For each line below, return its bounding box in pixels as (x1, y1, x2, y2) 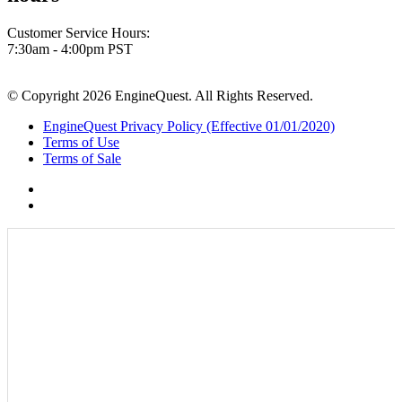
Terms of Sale (43, 150, 121, 166)
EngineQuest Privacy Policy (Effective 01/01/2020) (43, 118, 335, 134)
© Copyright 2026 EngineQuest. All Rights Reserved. (7, 87, 313, 103)
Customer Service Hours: (7, 24, 150, 40)
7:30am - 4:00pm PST (7, 40, 133, 57)
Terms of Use (43, 134, 119, 150)
